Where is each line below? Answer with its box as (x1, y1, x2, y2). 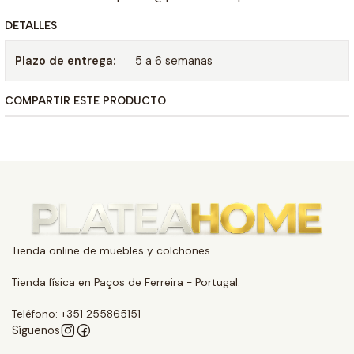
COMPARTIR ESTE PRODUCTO (5, 94, 166, 107)
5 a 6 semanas (134, 54, 213, 69)
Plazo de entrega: (15, 54, 115, 69)
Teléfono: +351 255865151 (12, 307, 141, 322)
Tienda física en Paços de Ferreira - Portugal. (12, 276, 240, 290)
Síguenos (12, 323, 60, 338)
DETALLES (5, 19, 57, 32)
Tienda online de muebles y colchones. (12, 244, 213, 258)
